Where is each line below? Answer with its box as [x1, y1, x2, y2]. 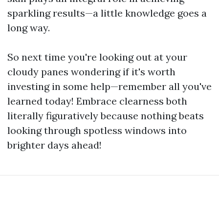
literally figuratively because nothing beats [7, 109, 204, 122]
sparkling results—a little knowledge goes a [7, 7, 207, 20]
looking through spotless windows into [7, 124, 187, 137]
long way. [7, 22, 50, 34]
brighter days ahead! [7, 139, 102, 152]
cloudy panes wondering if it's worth [7, 66, 175, 78]
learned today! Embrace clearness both [7, 95, 187, 108]
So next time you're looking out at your [7, 51, 187, 64]
